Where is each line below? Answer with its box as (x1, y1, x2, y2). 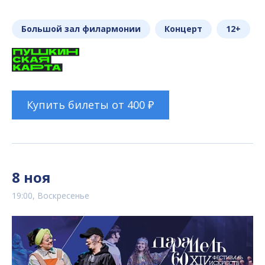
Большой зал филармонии (21, 22, 141, 34)
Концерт (164, 22, 202, 34)
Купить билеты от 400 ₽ (27, 98, 154, 112)
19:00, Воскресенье (12, 190, 89, 202)
